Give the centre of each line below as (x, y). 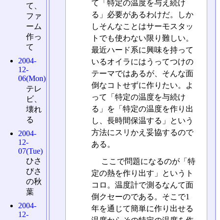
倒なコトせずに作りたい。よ (142, 85)
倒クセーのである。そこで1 (140, 197)
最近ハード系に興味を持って (142, 50)
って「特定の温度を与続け (138, 97)
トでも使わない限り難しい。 (142, 38)
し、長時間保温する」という (142, 121)
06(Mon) (32, 78)
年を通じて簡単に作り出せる (142, 209)
